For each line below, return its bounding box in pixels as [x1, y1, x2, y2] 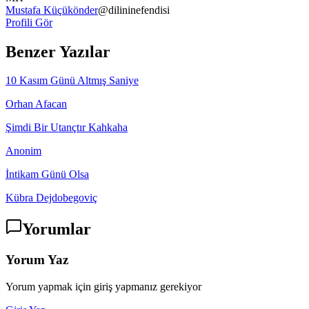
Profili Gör [6, 16, 52, 28]
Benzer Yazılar [6, 42, 110, 61]
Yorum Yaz [6, 252, 68, 268]
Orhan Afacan [6, 98, 67, 110]
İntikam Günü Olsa [6, 168, 89, 181]
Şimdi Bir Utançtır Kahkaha [6, 121, 128, 134]
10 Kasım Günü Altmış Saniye [6, 74, 139, 87]
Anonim [6, 145, 41, 157]
